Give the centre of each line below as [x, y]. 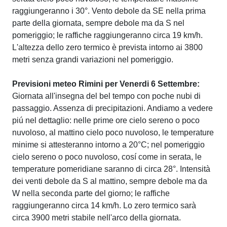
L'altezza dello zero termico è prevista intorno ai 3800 [107, 47]
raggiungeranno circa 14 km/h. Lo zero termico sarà [104, 205]
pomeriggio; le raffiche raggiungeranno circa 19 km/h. [107, 35]
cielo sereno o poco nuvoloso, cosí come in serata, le [107, 157]
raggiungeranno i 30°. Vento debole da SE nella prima [109, 11]
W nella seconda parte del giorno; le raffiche [91, 193]
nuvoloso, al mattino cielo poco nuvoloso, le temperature [113, 133]
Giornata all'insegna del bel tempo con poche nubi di [106, 96]
